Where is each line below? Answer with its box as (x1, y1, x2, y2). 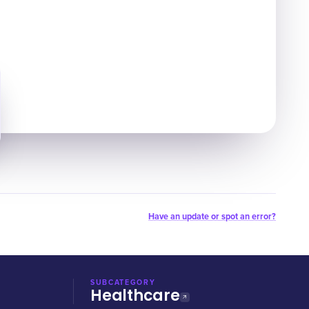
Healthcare (90, 285, 180, 306)
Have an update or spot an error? (148, 211, 276, 222)
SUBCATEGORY (90, 278, 156, 287)
